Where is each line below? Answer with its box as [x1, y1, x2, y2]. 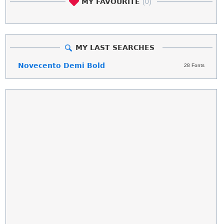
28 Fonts [183, 62, 204, 68]
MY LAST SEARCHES [75, 43, 154, 51]
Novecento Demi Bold [18, 61, 105, 69]
